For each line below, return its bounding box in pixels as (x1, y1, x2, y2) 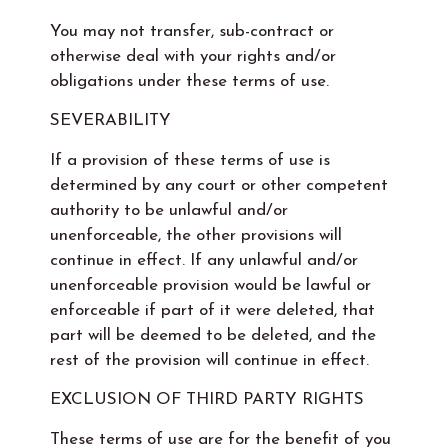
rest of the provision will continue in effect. (50, 351, 369, 369)
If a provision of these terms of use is (50, 151, 330, 169)
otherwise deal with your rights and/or (50, 47, 336, 65)
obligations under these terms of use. (50, 72, 329, 90)
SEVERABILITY (50, 112, 171, 130)
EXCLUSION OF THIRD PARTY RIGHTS (50, 391, 364, 409)
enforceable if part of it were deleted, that (50, 301, 375, 319)
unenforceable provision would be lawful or (50, 276, 371, 294)
